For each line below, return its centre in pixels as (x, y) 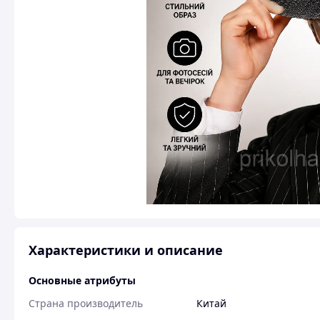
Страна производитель (86, 303)
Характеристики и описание (126, 250)
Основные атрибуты (82, 280)
